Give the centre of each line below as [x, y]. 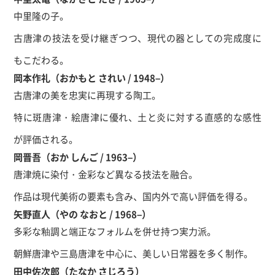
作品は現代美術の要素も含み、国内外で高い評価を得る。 [134, 196]
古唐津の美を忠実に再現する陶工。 [87, 95]
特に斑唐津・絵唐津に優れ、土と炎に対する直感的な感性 [137, 117]
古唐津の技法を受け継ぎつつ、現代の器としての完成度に [137, 38]
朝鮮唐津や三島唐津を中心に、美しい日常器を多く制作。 [134, 253]
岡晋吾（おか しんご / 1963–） [78, 157]
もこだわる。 [41, 60]
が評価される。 [46, 139]
